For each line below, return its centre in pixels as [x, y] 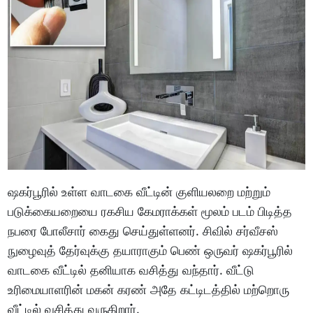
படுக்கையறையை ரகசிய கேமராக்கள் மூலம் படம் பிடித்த [150, 211]
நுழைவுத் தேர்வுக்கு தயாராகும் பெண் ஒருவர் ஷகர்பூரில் [151, 250]
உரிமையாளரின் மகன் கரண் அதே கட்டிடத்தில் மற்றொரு [149, 289]
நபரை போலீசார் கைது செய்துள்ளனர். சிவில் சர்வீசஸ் [143, 231]
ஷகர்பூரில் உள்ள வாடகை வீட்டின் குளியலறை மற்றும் [139, 191]
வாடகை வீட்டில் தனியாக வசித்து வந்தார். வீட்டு [131, 270]
